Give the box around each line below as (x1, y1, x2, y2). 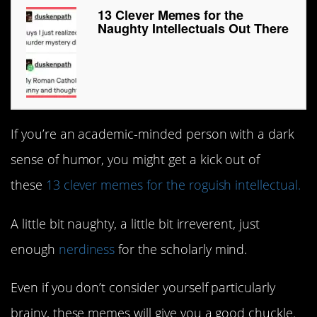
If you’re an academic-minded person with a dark (11, 125, 295, 143)
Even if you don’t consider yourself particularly (11, 278, 275, 296)
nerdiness (58, 240, 115, 258)
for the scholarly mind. (115, 240, 248, 258)
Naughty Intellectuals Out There (98, 19, 289, 38)
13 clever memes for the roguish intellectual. (45, 176, 301, 194)
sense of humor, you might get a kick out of (11, 151, 260, 168)
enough (11, 240, 59, 258)
